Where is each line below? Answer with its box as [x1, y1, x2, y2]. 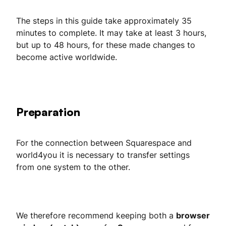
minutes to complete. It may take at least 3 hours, [16, 28, 206, 38]
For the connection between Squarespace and [16, 138, 192, 148]
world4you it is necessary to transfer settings [16, 150, 190, 160]
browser [176, 210, 210, 220]
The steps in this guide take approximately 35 [16, 16, 192, 26]
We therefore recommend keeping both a [16, 210, 176, 220]
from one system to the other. [16, 162, 130, 172]
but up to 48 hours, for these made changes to [16, 40, 195, 50]
